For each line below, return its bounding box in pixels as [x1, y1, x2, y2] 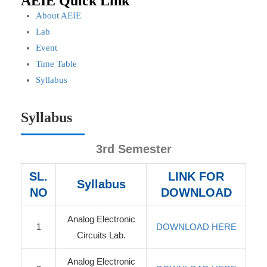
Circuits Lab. [76, 230, 126, 240]
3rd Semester [95, 142, 172, 156]
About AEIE [36, 11, 81, 20]
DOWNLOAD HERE [156, 222, 237, 232]
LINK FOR [168, 170, 224, 183]
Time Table [36, 59, 77, 69]
